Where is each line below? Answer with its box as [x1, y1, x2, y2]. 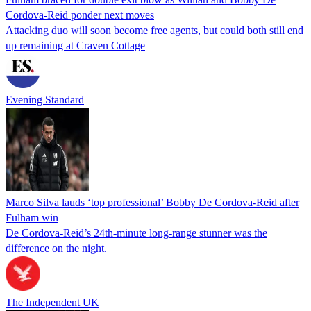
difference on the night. [6, 242, 107, 254]
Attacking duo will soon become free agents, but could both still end [6, 24, 303, 36]
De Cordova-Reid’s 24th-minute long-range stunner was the [6, 226, 267, 239]
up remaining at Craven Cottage [6, 39, 145, 51]
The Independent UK [6, 296, 99, 308]
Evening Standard [6, 93, 84, 106]
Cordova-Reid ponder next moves [6, 8, 154, 21]
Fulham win [6, 211, 58, 224]
